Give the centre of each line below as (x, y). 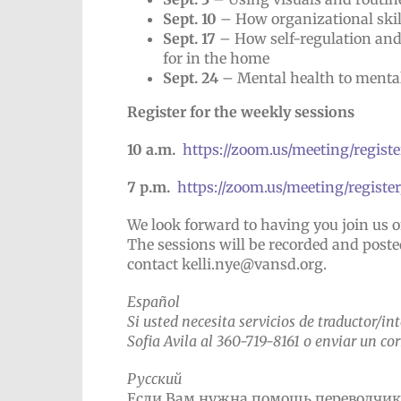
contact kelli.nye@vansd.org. (227, 264)
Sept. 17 (189, 38)
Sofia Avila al (172, 341)
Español (154, 302)
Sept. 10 (190, 19)
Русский (154, 379)
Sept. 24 (191, 78)
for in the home (216, 58)
